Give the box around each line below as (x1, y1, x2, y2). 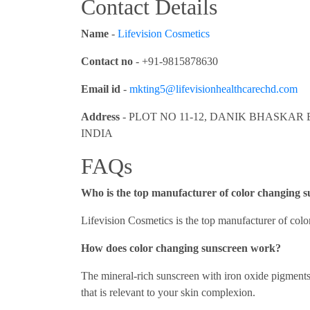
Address (81, 110, 120, 122)
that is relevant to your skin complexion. (81, 286, 255, 298)
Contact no (81, 55, 136, 67)
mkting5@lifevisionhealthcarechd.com (129, 82, 298, 95)
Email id (81, 82, 120, 95)
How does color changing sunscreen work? (81, 241, 281, 254)
